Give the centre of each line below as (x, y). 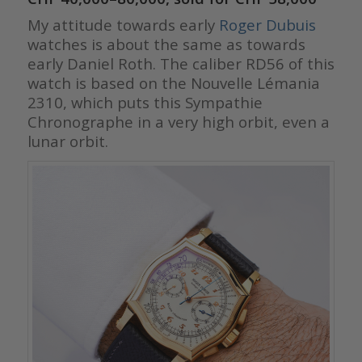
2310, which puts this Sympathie (145, 102)
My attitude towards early (123, 24)
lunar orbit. (67, 141)
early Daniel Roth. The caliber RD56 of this (181, 63)
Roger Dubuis (267, 24)
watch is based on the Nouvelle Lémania (173, 82)
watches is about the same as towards (166, 44)
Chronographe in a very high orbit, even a (178, 121)
